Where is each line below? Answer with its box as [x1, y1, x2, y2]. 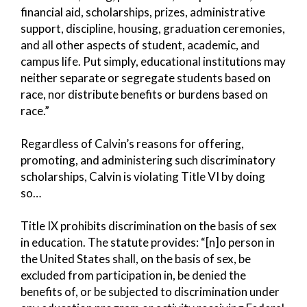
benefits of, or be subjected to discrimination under [21, 284, 280, 299]
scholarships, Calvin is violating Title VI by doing [21, 169, 265, 184]
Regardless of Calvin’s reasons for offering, [21, 136, 244, 151]
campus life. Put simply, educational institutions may [21, 53, 286, 69]
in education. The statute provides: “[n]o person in [21, 234, 275, 249]
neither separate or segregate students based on [21, 70, 271, 85]
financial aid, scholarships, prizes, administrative [21, 4, 265, 19]
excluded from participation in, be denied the [21, 267, 246, 282]
